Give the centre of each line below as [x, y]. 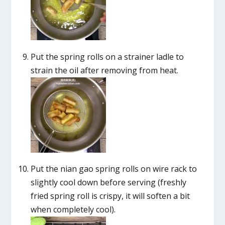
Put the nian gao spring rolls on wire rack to [114, 168]
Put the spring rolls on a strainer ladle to [107, 57]
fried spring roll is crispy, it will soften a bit [110, 196]
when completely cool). [73, 209]
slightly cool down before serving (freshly [108, 182]
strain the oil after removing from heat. [104, 70]
